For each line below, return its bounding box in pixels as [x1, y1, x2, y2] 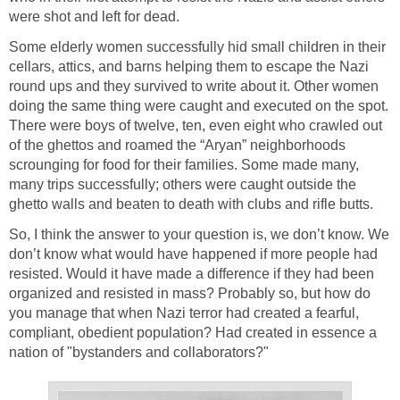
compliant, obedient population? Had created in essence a [9, 324, 377, 340]
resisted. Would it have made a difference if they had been [9, 265, 374, 281]
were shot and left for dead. [9, 8, 179, 24]
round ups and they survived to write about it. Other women [9, 78, 379, 94]
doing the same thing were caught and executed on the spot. [9, 97, 388, 113]
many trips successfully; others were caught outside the [9, 176, 356, 192]
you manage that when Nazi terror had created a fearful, [9, 304, 359, 321]
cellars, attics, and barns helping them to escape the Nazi [9, 58, 369, 74]
